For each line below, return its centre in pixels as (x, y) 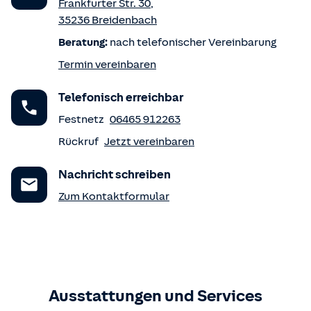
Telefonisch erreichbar (121, 98)
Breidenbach (124, 20)
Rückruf (78, 142)
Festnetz (81, 119)
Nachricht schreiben (115, 175)
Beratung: (83, 42)
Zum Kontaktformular (114, 196)
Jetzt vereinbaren (149, 142)
